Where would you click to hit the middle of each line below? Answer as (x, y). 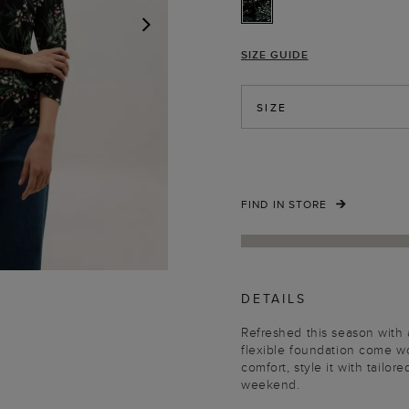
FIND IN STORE (284, 204)
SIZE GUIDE (275, 54)
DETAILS (274, 299)
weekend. (271, 384)
